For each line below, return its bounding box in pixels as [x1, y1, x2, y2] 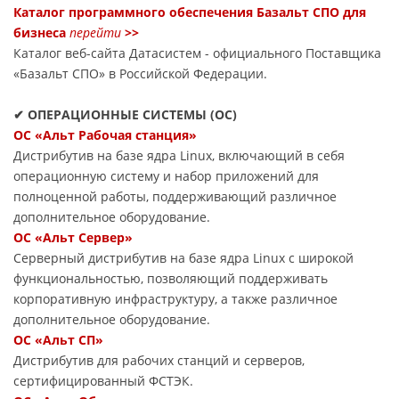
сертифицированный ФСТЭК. [13, 371, 193, 389]
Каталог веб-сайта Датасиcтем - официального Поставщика [13, 44, 381, 61]
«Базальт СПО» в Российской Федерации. [13, 64, 267, 82]
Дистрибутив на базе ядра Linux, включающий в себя [13, 146, 345, 164]
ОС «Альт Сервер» [13, 228, 133, 246]
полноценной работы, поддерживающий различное [13, 187, 337, 205]
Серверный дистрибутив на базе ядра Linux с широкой [13, 248, 354, 266]
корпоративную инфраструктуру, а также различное [13, 289, 338, 307]
